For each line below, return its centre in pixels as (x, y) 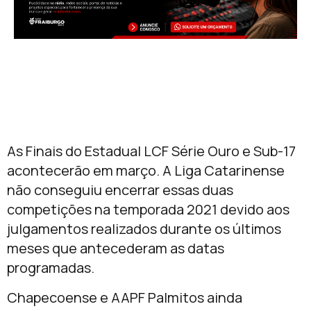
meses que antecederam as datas (116, 249)
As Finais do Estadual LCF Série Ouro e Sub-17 (151, 151)
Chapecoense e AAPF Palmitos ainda (125, 297)
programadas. (51, 268)
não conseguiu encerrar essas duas (120, 190)
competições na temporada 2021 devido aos (148, 210)
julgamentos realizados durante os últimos (144, 229)
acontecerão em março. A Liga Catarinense (146, 171)
